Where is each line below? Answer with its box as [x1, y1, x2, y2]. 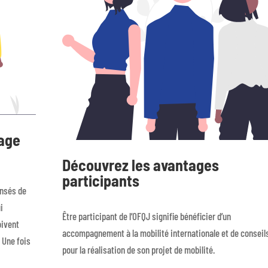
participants [62, 170, 139, 190]
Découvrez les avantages [62, 155, 219, 174]
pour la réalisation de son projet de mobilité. [62, 243, 215, 255]
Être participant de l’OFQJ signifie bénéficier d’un [62, 209, 231, 222]
